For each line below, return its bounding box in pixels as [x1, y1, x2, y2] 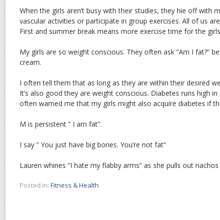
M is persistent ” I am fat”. [20, 119, 102, 129]
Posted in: [20, 181, 49, 190]
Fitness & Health [51, 181, 99, 190]
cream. [20, 57, 41, 67]
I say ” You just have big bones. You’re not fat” [20, 140, 166, 150]
